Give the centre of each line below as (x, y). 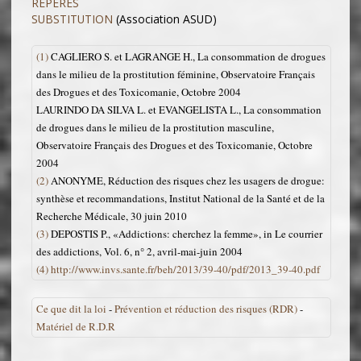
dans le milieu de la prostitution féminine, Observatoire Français (176, 74)
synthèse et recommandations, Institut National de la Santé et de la (180, 198)
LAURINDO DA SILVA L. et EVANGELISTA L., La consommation (179, 109)
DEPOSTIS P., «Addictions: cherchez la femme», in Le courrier (185, 233)
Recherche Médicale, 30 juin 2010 (112, 216)
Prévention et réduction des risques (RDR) (206, 309)
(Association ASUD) (165, 19)
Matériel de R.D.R (76, 327)
